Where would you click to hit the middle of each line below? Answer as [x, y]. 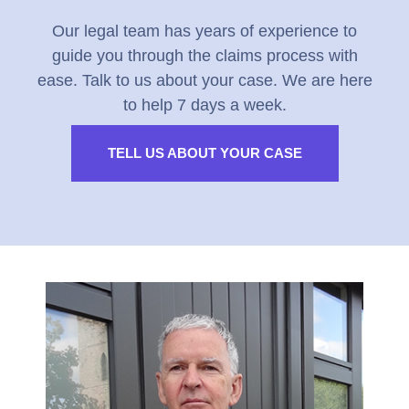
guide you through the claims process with [204, 56]
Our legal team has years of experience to [204, 31]
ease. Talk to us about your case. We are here [204, 80]
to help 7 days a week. [204, 105]
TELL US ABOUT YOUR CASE [204, 153]
